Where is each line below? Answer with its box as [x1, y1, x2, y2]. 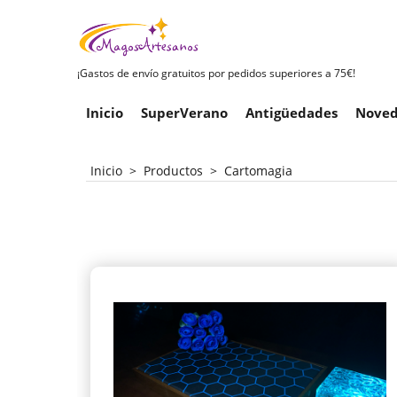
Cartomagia [224, 162, 292, 179]
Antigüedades [245, 104, 338, 121]
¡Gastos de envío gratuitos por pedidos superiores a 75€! [77, 66, 355, 81]
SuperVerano [141, 104, 228, 121]
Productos [144, 162, 203, 179]
